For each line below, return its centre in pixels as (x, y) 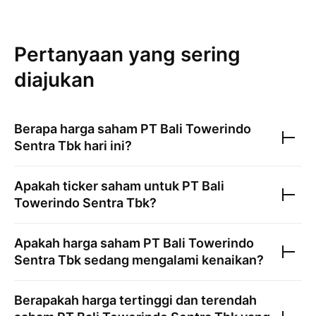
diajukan (54, 80)
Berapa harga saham (77, 129)
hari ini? (107, 146)
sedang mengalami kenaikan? (172, 260)
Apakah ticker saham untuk (98, 186)
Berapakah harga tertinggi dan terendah (135, 300)
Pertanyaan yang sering (127, 54)
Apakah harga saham (79, 243)
